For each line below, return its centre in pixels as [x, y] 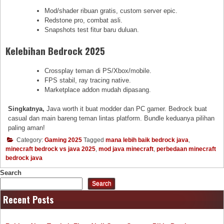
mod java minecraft [126, 149]
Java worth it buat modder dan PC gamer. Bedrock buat [126, 109]
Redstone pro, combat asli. [84, 20]
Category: [30, 140]
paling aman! [27, 128]
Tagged [94, 140]
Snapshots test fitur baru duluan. [92, 30]
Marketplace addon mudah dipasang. [98, 90]
